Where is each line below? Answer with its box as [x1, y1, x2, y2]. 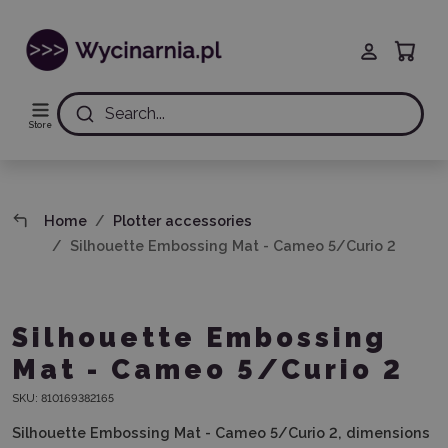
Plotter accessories [113, 212, 253, 229]
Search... [104, 104, 165, 123]
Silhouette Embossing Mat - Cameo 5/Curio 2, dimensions [12, 424, 430, 441]
